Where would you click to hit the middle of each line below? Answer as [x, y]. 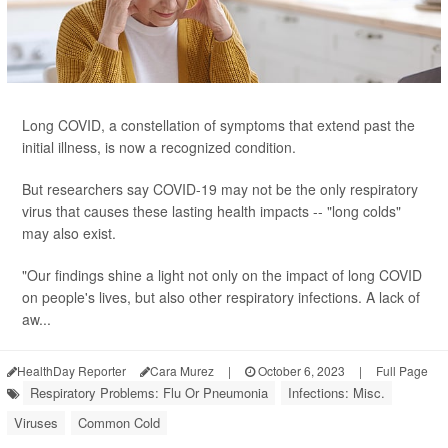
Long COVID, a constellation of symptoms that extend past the [218, 125]
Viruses [36, 422]
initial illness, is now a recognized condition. [159, 147]
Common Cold [119, 422]
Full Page [402, 370]
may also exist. [69, 233]
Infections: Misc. [336, 392]
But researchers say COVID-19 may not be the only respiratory [220, 189]
